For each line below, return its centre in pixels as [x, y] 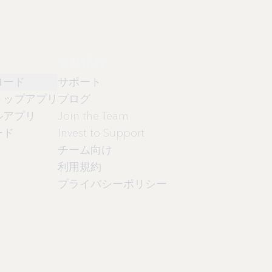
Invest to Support [101, 133]
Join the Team [93, 116]
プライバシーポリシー [113, 184]
